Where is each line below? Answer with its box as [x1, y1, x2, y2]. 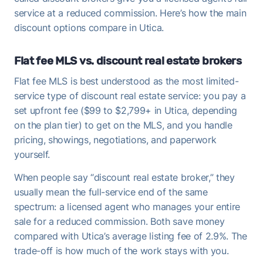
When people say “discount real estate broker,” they [14, 171, 235, 183]
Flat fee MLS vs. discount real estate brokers [14, 53, 242, 68]
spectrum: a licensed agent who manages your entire [14, 200, 240, 213]
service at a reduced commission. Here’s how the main [14, 6, 247, 19]
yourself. [14, 148, 50, 160]
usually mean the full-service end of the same [14, 186, 208, 198]
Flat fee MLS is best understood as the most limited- [14, 75, 239, 87]
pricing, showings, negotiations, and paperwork [14, 133, 217, 146]
